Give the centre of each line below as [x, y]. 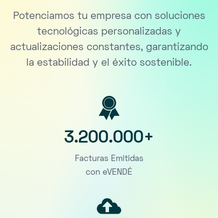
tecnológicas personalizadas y [109, 32]
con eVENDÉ [109, 173]
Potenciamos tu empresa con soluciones [109, 17]
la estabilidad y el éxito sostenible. [109, 63]
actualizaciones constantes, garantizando [109, 48]
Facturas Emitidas [109, 159]
